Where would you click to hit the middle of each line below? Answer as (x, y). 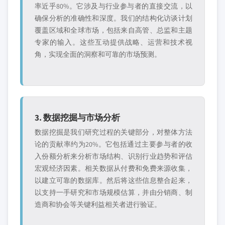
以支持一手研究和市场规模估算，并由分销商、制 (114, 192)
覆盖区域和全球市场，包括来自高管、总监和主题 (114, 30)
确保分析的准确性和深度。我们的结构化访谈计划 (114, 18)
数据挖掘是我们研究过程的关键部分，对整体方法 (114, 132)
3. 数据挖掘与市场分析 (77, 117)
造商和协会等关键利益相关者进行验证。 (98, 204)
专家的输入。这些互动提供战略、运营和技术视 (114, 42)
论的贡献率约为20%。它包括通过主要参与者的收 (114, 144)
